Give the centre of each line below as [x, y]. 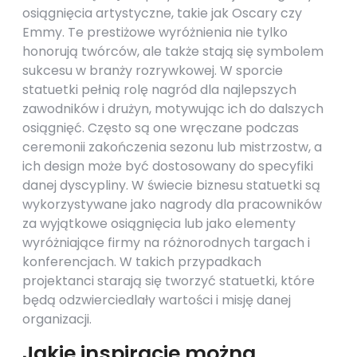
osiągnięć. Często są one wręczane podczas [161, 128]
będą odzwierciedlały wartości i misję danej [157, 300]
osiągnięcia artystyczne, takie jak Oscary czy [162, 13]
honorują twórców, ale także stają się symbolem [173, 51]
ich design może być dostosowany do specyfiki [168, 166]
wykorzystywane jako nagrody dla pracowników [172, 204]
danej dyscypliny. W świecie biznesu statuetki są [171, 185]
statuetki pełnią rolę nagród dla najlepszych [159, 90]
